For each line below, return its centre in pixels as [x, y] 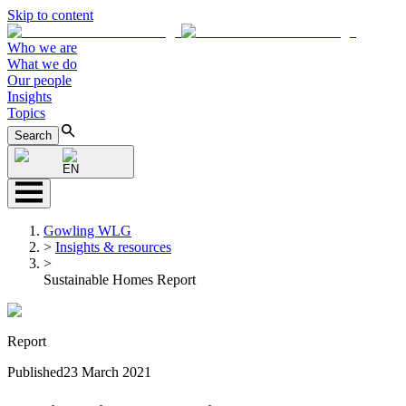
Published [35, 372]
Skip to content [50, 15]
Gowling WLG [87, 231]
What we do [42, 64]
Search [33, 135]
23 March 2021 [107, 372]
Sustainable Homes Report [120, 280]
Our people [39, 80]
